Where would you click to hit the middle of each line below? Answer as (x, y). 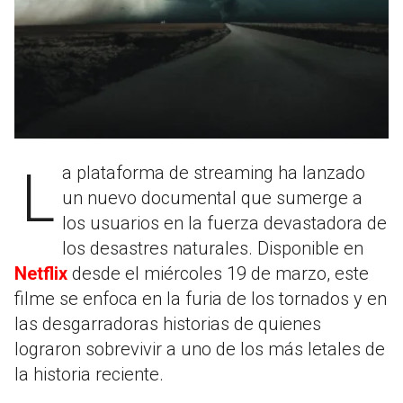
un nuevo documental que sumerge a (212, 197)
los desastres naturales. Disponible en (213, 248)
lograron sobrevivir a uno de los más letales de (200, 349)
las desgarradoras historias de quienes (168, 323)
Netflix (41, 273)
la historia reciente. (89, 374)
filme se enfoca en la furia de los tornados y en (201, 298)
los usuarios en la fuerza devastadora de (224, 223)
